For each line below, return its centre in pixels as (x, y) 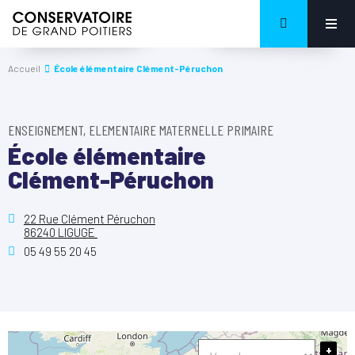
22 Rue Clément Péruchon (90, 219)
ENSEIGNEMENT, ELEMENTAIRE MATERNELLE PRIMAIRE (141, 130)
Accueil (24, 68)
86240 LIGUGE (61, 232)
